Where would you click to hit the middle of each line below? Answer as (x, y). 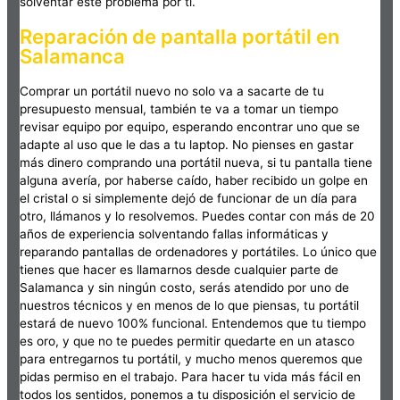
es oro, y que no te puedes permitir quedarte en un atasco (187, 342)
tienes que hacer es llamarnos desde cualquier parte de (179, 270)
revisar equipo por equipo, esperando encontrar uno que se (190, 127)
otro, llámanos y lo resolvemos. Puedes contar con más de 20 (198, 217)
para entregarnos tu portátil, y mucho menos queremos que (192, 359)
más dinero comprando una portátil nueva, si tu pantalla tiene (196, 163)
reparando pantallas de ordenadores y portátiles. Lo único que (199, 252)
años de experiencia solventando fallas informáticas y (175, 234)
